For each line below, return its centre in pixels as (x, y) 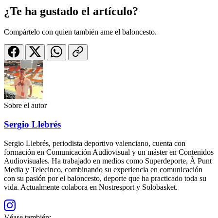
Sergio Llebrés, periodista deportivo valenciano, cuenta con (95, 143)
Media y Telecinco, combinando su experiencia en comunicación (103, 169)
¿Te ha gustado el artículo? (71, 11)
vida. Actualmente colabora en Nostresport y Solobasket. (91, 187)
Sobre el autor (25, 106)
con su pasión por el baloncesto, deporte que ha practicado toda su (105, 178)
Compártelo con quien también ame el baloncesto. (80, 32)
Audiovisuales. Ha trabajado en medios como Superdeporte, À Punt (108, 161)
